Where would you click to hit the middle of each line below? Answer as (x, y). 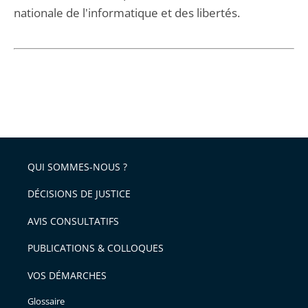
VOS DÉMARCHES (67, 275)
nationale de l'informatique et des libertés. (127, 13)
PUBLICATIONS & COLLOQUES (96, 248)
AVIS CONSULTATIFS (73, 221)
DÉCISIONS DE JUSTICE (79, 194)
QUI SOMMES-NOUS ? (77, 166)
